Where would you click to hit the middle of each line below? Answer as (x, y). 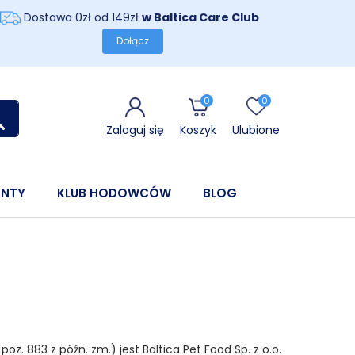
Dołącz (133, 41)
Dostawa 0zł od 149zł (81, 17)
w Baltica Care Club (204, 17)
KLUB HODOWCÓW (114, 193)
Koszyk (198, 130)
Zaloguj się (135, 130)
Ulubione (256, 130)
